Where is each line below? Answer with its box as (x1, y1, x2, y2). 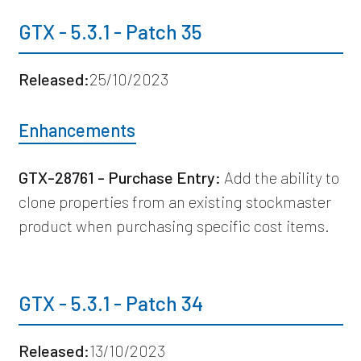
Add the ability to (220, 167, 339, 187)
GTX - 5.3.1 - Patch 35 (18, 19, 202, 44)
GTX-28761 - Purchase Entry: (18, 167, 221, 187)
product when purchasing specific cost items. (18, 215, 330, 235)
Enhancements (18, 118, 135, 140)
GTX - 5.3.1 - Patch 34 (18, 290, 203, 315)
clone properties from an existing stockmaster (18, 191, 331, 211)
